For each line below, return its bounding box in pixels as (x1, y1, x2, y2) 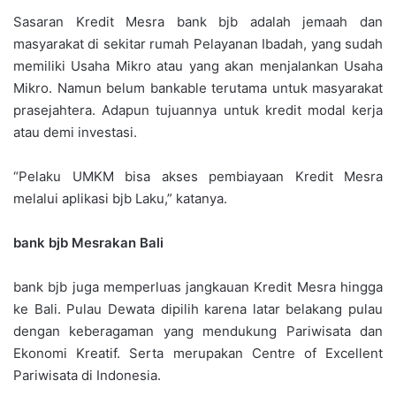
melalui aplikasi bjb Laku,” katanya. (13, 189, 227, 207)
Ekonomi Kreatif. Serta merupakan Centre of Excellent (13, 344, 383, 362)
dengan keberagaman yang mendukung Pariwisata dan (13, 322, 383, 339)
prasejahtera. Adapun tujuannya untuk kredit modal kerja (13, 101, 383, 118)
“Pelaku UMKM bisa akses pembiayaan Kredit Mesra (13, 167, 383, 185)
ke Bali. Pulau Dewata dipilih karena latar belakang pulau (13, 300, 383, 317)
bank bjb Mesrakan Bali (13, 233, 164, 251)
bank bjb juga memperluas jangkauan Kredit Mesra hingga (13, 278, 383, 295)
